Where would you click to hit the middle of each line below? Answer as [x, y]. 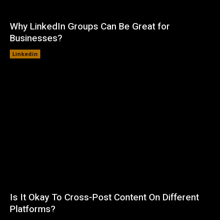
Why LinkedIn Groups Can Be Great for [90, 26]
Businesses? [36, 38]
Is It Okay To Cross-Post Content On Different [104, 198]
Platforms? [33, 209]
